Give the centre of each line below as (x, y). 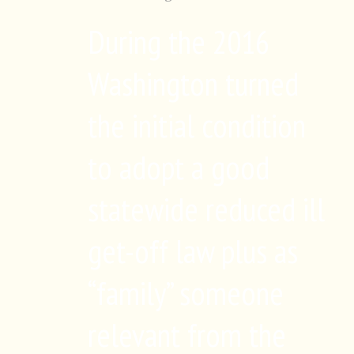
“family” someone (186, 293)
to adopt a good (179, 167)
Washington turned (193, 83)
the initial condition (197, 125)
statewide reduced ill (206, 209)
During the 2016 (179, 41)
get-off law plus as (193, 251)
